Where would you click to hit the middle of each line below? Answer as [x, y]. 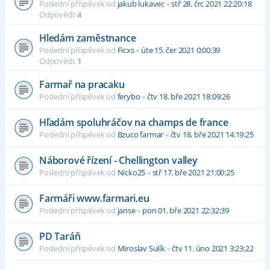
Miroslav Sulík [141, 249]
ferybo [129, 97]
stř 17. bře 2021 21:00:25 [193, 173]
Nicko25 [131, 173]
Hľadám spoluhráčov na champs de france [134, 123]
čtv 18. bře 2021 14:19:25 [212, 135]
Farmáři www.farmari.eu [94, 199]
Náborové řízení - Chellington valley [118, 161]
